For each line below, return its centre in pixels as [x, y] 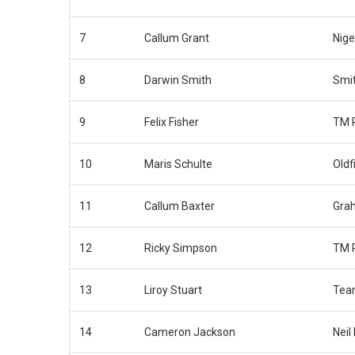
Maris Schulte [178, 164]
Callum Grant [177, 38]
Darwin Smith [178, 80]
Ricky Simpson [181, 248]
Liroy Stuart [173, 290]
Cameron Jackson [190, 332]
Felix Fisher [172, 122]
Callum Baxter [179, 206]
